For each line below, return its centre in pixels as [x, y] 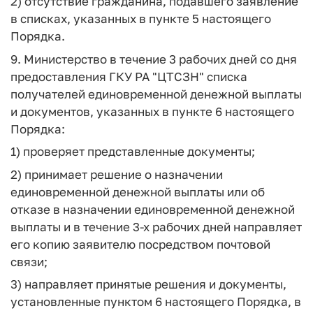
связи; [29, 261]
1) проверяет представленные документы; [133, 151]
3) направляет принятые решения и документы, [148, 284]
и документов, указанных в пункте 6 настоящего [152, 111]
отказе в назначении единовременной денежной [153, 209]
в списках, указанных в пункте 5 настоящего [141, 19]
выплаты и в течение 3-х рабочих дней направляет [156, 226]
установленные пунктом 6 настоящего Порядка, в [156, 301]
